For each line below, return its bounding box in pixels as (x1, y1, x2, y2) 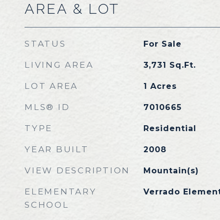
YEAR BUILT (25, 144, 89, 154)
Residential (143, 124, 196, 133)
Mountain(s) (143, 166, 199, 175)
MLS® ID (25, 102, 70, 112)
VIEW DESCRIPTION (25, 165, 130, 175)
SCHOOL (25, 200, 69, 210)
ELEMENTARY (25, 187, 97, 196)
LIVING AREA (25, 60, 94, 70)
